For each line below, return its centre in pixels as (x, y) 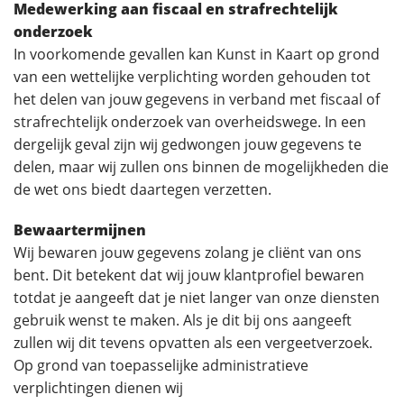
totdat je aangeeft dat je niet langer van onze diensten (197, 298)
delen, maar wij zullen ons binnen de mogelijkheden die (201, 167)
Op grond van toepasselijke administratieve (161, 365)
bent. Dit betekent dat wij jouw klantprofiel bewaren (189, 275)
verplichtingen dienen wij (98, 388)
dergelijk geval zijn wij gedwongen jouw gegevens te (188, 144)
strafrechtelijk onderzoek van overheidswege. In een (190, 122)
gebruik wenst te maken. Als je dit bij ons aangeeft (183, 320)
